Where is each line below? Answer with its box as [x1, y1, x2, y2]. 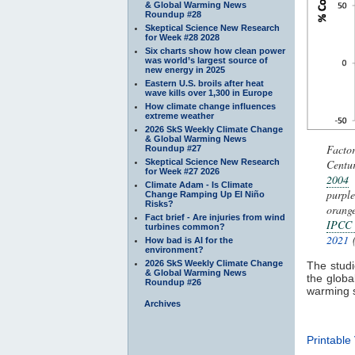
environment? [145, 244, 204, 254]
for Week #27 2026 [145, 166, 219, 176]
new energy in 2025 [145, 64, 225, 74]
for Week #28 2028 [145, 32, 219, 42]
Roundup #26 [145, 277, 201, 287]
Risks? [145, 198, 174, 208]
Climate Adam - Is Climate [145, 179, 253, 189]
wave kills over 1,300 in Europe [145, 87, 273, 97]
